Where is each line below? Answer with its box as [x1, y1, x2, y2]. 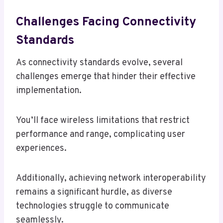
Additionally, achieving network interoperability [16, 173, 206, 185]
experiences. [16, 143, 67, 155]
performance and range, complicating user [16, 129, 185, 141]
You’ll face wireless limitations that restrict [16, 115, 190, 127]
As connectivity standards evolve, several [16, 57, 183, 69]
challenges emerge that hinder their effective [16, 71, 196, 83]
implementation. [16, 85, 82, 97]
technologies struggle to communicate [16, 201, 169, 213]
